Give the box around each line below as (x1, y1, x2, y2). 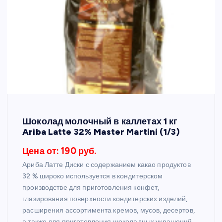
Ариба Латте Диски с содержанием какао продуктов (22, 161, 191, 169)
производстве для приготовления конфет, (22, 183, 160, 192)
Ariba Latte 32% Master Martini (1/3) (22, 126, 180, 137)
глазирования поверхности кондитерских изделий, (22, 195, 188, 204)
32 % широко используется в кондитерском (22, 172, 163, 181)
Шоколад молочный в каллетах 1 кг (22, 115, 178, 126)
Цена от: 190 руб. (22, 146, 97, 157)
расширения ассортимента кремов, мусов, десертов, (22, 206, 195, 215)
